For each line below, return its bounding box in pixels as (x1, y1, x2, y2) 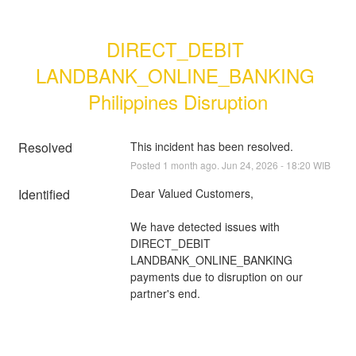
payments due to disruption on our (130, 268, 303, 284)
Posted (130, 157, 163, 172)
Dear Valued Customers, (130, 184, 253, 201)
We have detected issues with (130, 218, 280, 234)
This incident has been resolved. (130, 137, 293, 154)
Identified (18, 184, 71, 203)
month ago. (168, 157, 222, 172)
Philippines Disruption (88, 87, 268, 115)
